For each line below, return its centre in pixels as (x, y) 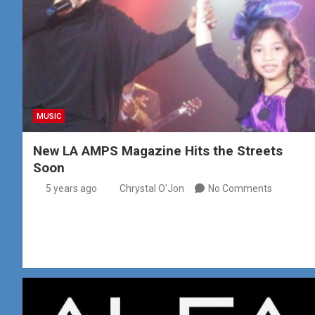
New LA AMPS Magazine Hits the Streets (158, 150)
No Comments (240, 188)
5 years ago (71, 188)
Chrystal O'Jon (152, 188)
